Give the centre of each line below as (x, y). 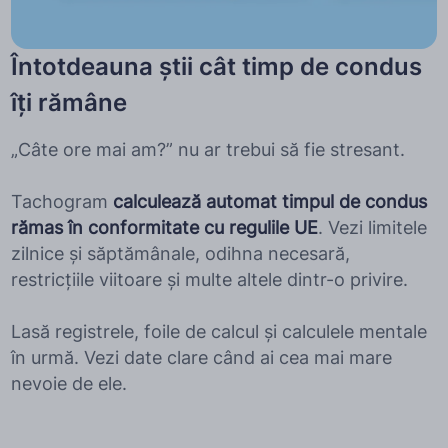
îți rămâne (68, 103)
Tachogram (61, 202)
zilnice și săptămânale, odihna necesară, (180, 254)
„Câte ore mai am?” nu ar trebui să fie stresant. (207, 150)
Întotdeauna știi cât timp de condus (216, 67)
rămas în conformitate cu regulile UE (164, 228)
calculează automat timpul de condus (269, 202)
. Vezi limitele (372, 228)
